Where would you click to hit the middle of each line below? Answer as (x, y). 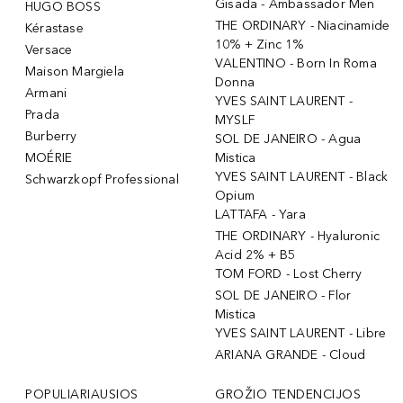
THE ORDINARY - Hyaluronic (297, 237)
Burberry (51, 137)
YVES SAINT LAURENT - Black (302, 177)
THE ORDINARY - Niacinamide (303, 26)
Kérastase (54, 29)
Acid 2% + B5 (255, 255)
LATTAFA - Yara (260, 215)
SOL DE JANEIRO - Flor (283, 296)
